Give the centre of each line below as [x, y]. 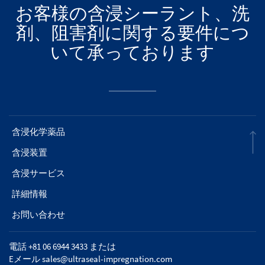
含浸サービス [38, 173]
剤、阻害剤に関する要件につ [132, 33]
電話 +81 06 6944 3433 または [62, 246]
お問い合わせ [38, 214]
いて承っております [132, 52]
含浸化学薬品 [38, 132]
